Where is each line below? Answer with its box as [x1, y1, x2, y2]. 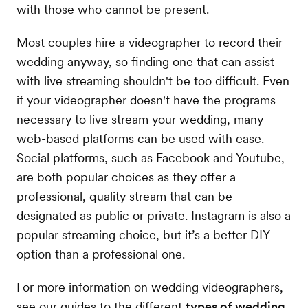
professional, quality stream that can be [16, 188, 232, 203]
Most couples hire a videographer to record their [16, 34, 283, 49]
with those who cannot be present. [16, 1, 209, 16]
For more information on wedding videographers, [16, 279, 283, 294]
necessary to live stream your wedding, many [16, 111, 263, 126]
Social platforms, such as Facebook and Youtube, [16, 150, 285, 165]
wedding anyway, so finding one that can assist [16, 54, 274, 69]
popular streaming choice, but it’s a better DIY [16, 227, 269, 242]
